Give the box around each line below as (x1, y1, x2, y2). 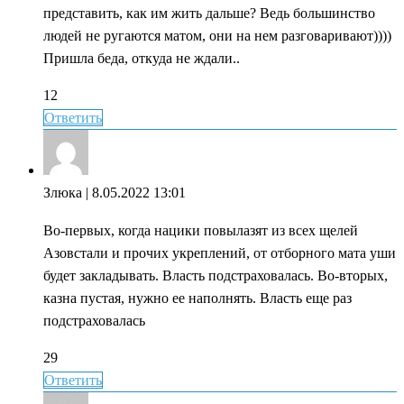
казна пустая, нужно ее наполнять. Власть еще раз (43, 289, 352, 306)
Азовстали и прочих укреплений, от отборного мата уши (43, 244, 396, 261)
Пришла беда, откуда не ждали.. (43, 50, 240, 67)
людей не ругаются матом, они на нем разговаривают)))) (43, 28, 391, 44)
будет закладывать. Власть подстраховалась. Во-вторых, (43, 267, 388, 283)
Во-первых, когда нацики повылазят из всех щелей (43, 222, 358, 238)
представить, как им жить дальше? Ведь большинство (43, 5, 375, 22)
